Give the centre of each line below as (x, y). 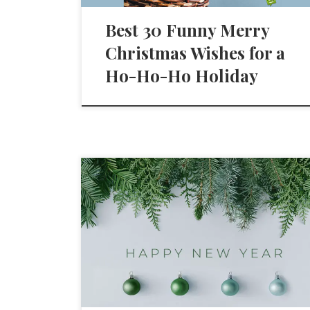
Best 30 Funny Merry (188, 30)
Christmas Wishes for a (195, 53)
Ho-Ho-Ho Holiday (182, 76)
